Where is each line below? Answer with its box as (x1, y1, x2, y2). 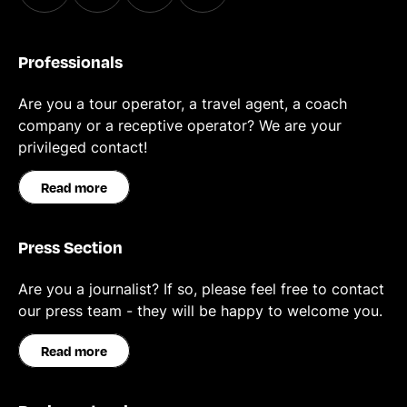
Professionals (18, 50, 123, 73)
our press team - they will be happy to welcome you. (18, 302, 382, 320)
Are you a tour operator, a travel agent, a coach (18, 94, 347, 113)
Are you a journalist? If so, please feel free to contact (18, 280, 384, 298)
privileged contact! (18, 138, 147, 156)
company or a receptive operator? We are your (18, 116, 342, 134)
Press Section (18, 235, 123, 258)
